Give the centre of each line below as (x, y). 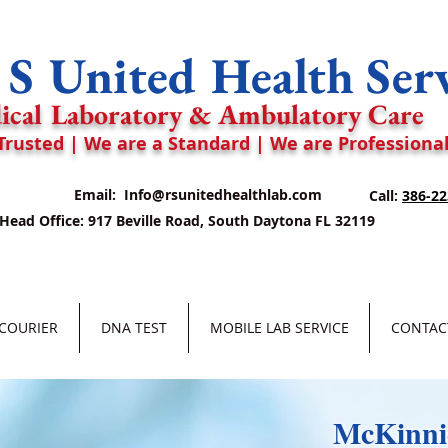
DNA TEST (134, 327)
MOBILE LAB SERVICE (279, 327)
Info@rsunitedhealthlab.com (223, 194)
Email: (99, 194)
